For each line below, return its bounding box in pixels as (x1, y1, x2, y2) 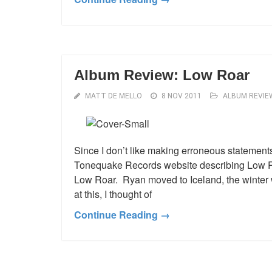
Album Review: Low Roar (74, 66, 250, 83)
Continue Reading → (74, 207, 170, 222)
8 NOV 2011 (161, 91, 202, 100)
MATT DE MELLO (85, 91, 142, 100)
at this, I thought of (74, 186, 152, 201)
